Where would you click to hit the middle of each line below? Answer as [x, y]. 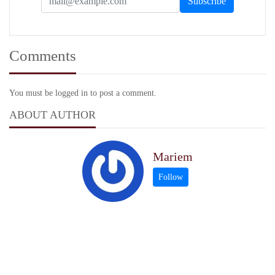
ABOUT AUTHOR [52, 115]
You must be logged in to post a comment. [83, 93]
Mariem [173, 156]
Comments [43, 56]
